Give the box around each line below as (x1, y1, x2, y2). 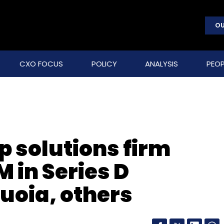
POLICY (91, 58, 117, 69)
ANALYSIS (145, 58, 178, 69)
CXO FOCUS (19, 58, 63, 69)
